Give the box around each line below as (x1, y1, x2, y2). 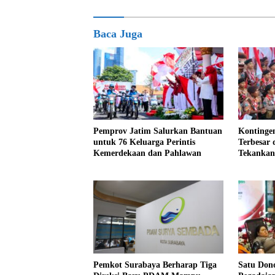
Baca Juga (93, 27, 142, 40)
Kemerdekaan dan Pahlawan (93, 149, 201, 158)
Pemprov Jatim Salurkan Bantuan (93, 126, 222, 136)
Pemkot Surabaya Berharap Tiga (93, 260, 217, 269)
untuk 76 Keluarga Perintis (93, 137, 195, 147)
